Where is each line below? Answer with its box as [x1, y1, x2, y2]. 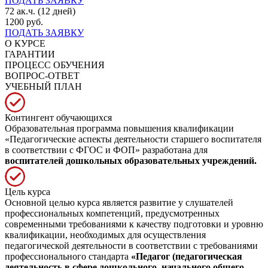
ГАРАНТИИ [5, 48, 55, 59]
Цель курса [5, 186, 50, 197]
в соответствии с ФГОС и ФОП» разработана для [5, 144, 208, 155]
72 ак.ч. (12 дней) [5, 5, 75, 16]
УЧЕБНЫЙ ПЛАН [5, 81, 82, 92]
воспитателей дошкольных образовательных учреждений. [5, 155, 257, 166]
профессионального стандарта [5, 251, 131, 261]
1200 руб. [5, 16, 43, 27]
